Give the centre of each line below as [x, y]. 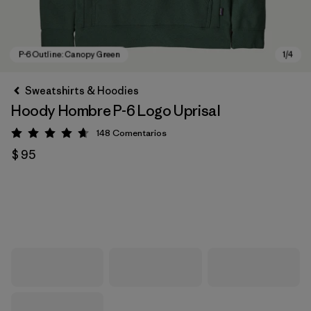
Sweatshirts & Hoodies [82, 91]
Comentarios [140, 133]
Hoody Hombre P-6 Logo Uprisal [116, 111]
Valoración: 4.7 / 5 [93, 135]
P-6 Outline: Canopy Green [99, 211]
